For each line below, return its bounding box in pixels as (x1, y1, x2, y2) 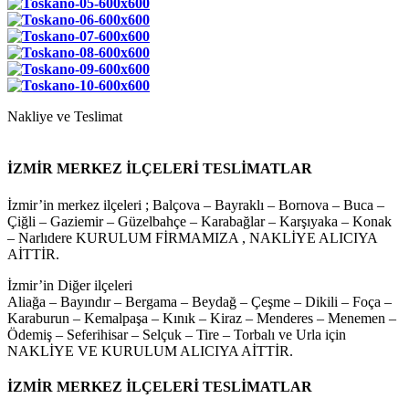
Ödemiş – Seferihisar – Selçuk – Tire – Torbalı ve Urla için (7, 326, 346, 342)
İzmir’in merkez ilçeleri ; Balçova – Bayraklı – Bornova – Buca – (7, 196, 384, 213)
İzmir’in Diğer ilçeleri (7, 277, 132, 293)
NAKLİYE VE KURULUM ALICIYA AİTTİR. (7, 342, 293, 359)
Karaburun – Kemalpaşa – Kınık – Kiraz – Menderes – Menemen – (7, 309, 396, 326)
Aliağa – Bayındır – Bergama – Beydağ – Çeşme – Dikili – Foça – (7, 293, 392, 309)
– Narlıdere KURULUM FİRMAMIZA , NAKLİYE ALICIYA (7, 229, 377, 246)
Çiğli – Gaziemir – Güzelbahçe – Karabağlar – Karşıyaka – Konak (7, 213, 392, 229)
